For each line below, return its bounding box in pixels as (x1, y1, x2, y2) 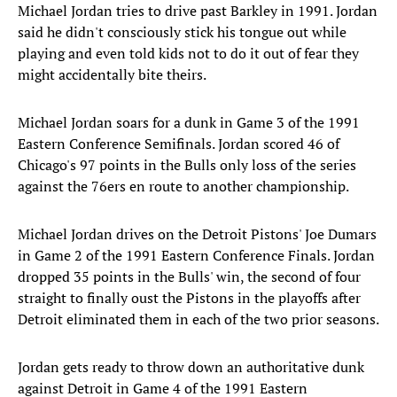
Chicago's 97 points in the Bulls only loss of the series (18, 155, 356, 175)
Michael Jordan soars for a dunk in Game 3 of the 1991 (18, 113, 360, 133)
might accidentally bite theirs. (18, 65, 206, 85)
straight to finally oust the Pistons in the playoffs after (18, 288, 361, 308)
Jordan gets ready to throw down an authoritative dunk (18, 357, 364, 378)
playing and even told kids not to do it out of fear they (18, 43, 359, 64)
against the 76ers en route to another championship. (18, 176, 349, 197)
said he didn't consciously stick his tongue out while (18, 22, 346, 43)
